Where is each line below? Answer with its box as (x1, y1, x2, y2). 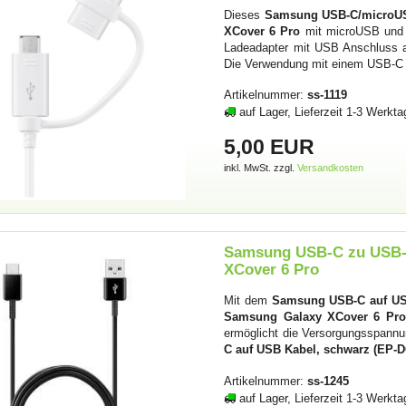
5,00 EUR (224, 134, 315, 159)
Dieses (224, 7, 265, 22)
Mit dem (224, 294, 272, 308)
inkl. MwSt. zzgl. (224, 161, 298, 173)
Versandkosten (297, 161, 364, 173)
